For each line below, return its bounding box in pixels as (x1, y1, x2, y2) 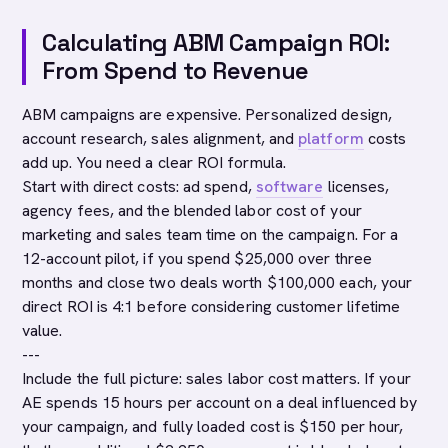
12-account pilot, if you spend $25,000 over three (22, 248, 372, 269)
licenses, (323, 176, 390, 197)
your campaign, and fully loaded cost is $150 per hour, (22, 416, 404, 437)
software (255, 176, 324, 197)
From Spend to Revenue (42, 55, 309, 86)
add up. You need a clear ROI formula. (22, 152, 286, 173)
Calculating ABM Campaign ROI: (42, 27, 390, 58)
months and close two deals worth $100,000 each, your (22, 272, 413, 293)
